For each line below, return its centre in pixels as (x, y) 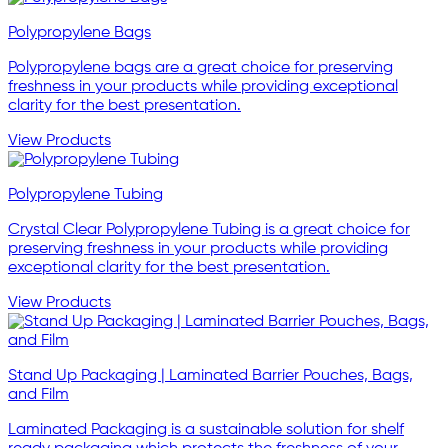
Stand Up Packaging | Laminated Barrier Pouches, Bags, (210, 375)
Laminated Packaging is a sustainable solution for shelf (206, 429)
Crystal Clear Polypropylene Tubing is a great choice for (209, 229)
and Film (38, 394)
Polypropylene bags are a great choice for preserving (200, 67)
